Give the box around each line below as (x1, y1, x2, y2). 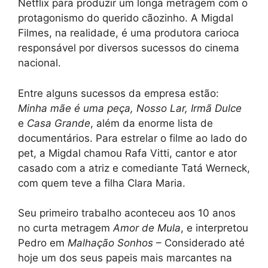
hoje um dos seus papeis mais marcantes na (18, 252, 232, 264)
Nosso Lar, (136, 102, 188, 114)
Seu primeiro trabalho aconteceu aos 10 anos (18, 207, 236, 220)
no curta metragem (18, 222, 113, 234)
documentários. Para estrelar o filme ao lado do (18, 132, 247, 144)
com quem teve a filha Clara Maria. (18, 176, 185, 189)
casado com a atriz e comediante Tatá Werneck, (18, 162, 250, 174)
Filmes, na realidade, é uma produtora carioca (18, 27, 239, 39)
